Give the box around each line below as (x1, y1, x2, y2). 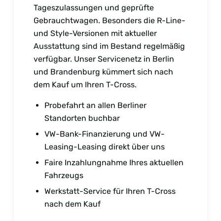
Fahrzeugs (44, 170, 83, 180)
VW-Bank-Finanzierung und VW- (44, 129, 165, 139)
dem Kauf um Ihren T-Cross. (34, 79, 137, 89)
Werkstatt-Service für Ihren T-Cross (44, 186, 176, 196)
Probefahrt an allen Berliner (44, 100, 147, 110)
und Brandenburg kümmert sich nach (34, 67, 173, 76)
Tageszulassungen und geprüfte (34, 2, 154, 12)
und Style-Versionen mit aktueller (34, 28, 157, 38)
